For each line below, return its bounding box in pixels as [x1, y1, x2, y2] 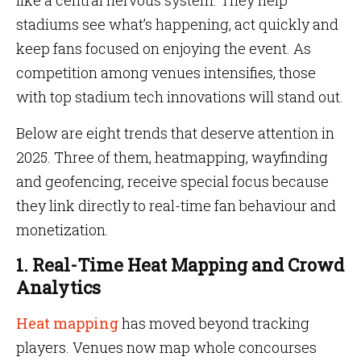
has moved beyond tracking [122, 313, 309, 333]
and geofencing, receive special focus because [16, 172, 329, 191]
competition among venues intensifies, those [16, 63, 316, 82]
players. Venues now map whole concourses [16, 338, 317, 357]
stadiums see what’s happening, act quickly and [16, 15, 338, 34]
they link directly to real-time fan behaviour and [16, 196, 336, 215]
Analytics [16, 276, 101, 299]
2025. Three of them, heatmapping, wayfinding [16, 147, 328, 167]
